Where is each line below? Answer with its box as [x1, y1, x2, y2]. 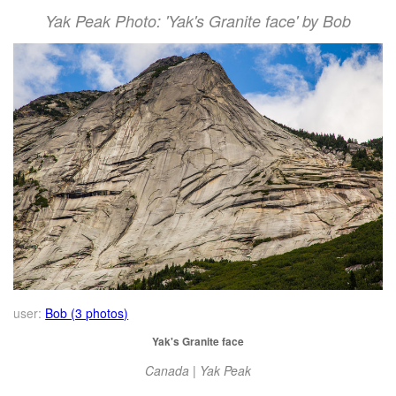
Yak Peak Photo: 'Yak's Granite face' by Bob [45, 10, 351, 33]
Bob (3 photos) [45, 303, 129, 322]
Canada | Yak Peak [145, 361, 251, 379]
